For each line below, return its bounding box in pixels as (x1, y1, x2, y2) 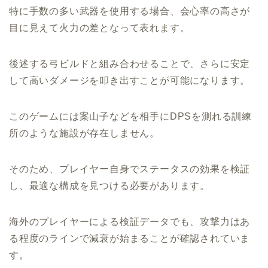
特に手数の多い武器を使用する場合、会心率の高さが (9, 5, 251, 16)
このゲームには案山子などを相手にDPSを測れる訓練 (9, 111, 252, 121)
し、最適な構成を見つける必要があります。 (9, 180, 210, 191)
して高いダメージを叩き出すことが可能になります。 (9, 75, 251, 86)
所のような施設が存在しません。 (9, 127, 160, 138)
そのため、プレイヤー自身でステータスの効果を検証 (9, 163, 251, 174)
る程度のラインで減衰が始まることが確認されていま (9, 233, 251, 243)
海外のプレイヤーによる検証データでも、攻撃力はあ (9, 216, 251, 227)
